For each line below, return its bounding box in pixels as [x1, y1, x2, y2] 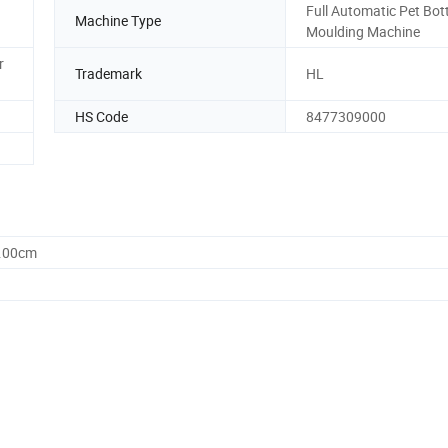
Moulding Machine [306, 21, 420, 41]
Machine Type [75, 11, 161, 31]
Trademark [75, 64, 142, 84]
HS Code [75, 106, 128, 126]
